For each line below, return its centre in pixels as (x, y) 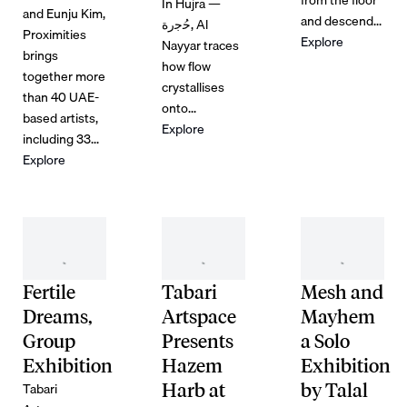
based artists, (60, 117)
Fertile (49, 293)
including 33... (60, 138)
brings (40, 55)
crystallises (194, 86)
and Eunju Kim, (64, 13)
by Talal (335, 391)
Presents (198, 342)
